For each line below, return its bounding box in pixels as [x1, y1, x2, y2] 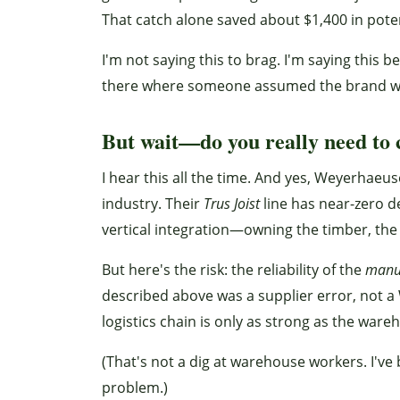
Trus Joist [204, 194, 260, 213]
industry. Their [102, 194, 204, 213]
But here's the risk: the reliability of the [102, 260, 365, 279]
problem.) [102, 378, 168, 397]
